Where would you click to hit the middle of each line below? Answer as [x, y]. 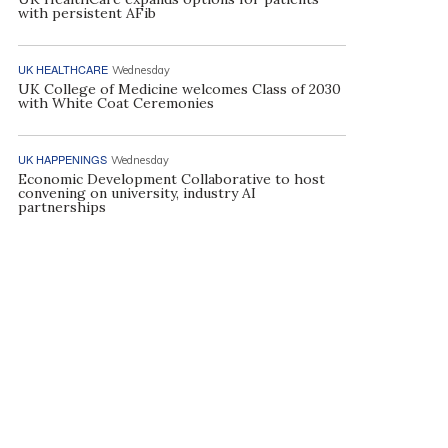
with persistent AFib [86, 13]
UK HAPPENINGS [62, 159]
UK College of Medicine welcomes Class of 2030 [179, 89]
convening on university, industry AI [136, 193]
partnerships [61, 207]
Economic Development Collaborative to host [171, 179]
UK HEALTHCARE [62, 69]
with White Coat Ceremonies [115, 103]
